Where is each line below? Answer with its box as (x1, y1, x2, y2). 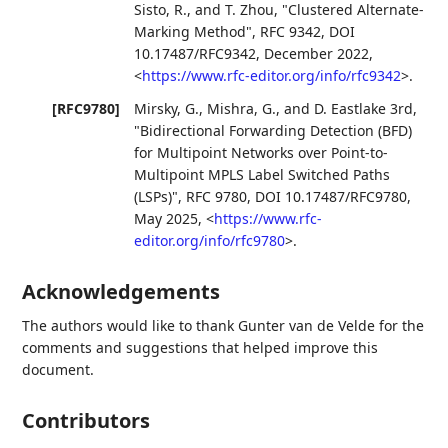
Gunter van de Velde (238, 316, 376, 336)
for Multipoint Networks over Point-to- (134, 143, 389, 163)
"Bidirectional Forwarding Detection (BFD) (134, 121, 413, 141)
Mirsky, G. (134, 99, 200, 119)
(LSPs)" (134, 187, 179, 207)
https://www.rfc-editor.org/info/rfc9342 (142, 65, 402, 85)
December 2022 (264, 43, 370, 63)
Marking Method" (134, 21, 253, 41)
